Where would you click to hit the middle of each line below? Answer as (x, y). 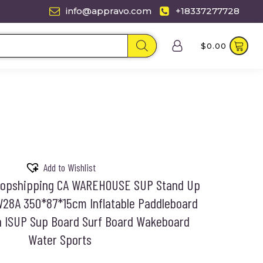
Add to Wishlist (69, 168)
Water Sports (60, 239)
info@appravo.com (109, 11)
